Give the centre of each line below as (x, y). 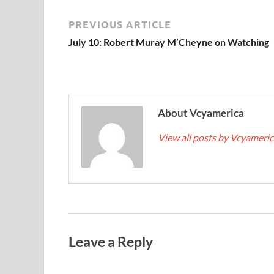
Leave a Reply (111, 241)
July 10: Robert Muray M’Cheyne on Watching (169, 42)
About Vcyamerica (201, 113)
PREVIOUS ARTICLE (120, 24)
